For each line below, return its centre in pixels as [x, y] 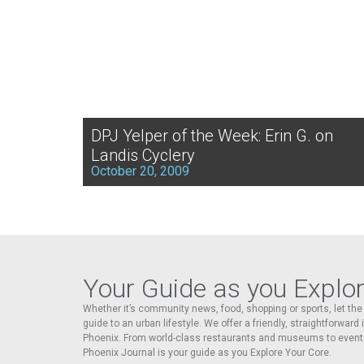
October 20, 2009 [140, 171]
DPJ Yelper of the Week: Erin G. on [212, 135]
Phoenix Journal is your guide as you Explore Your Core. [207, 352]
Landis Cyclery [143, 155]
